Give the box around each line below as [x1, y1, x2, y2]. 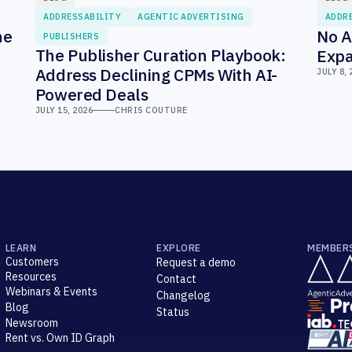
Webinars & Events [5, 284, 97, 299]
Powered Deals [35, 83, 148, 106]
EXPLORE [156, 241, 201, 255]
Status [156, 305, 190, 320]
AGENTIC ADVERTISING [137, 11, 244, 23]
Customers [5, 255, 59, 269]
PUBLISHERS [43, 30, 100, 42]
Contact [156, 272, 197, 287]
